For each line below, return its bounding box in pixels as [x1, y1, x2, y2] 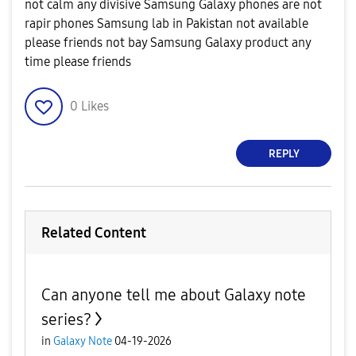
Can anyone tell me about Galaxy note [41, 285, 306, 304]
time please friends [25, 54, 134, 69]
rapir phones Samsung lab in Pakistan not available [25, 16, 308, 31]
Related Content [41, 224, 146, 242]
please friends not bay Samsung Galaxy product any [25, 35, 311, 50]
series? [41, 310, 91, 329]
